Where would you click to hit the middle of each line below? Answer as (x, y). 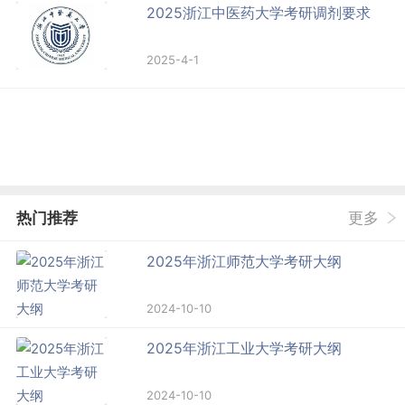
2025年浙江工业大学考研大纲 (245, 348)
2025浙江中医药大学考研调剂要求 (259, 12)
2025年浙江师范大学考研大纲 (245, 261)
